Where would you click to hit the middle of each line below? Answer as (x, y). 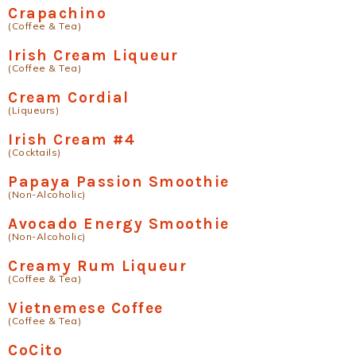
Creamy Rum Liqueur (97, 266)
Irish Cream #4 (72, 140)
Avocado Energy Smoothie (119, 224)
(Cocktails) (35, 153)
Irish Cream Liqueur (93, 56)
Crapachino (57, 14)
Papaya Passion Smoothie (119, 182)
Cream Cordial (69, 98)
